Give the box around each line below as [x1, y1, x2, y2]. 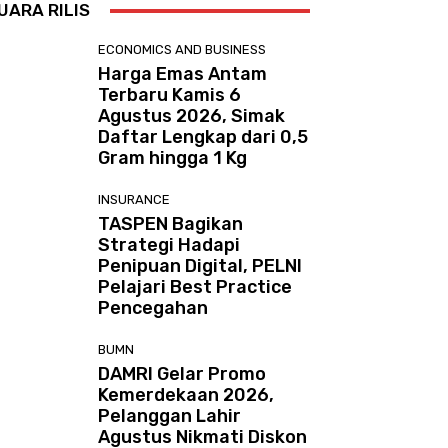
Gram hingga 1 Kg [98, 147, 248, 170]
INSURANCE [98, 192, 171, 208]
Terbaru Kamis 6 [98, 84, 242, 107]
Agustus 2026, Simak [98, 105, 286, 128]
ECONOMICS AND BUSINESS [98, 42, 267, 58]
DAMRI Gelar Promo [98, 363, 267, 386]
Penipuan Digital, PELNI [98, 255, 303, 278]
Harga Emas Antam [98, 63, 268, 86]
